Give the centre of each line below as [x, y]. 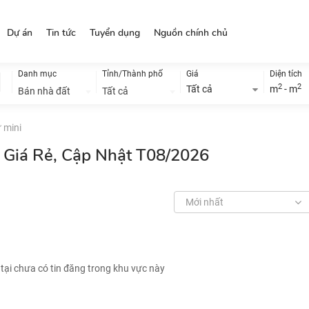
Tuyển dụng [114, 33]
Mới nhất [205, 202]
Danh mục [37, 74]
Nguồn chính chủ [190, 33]
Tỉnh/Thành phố [132, 74]
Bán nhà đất [44, 91]
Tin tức [61, 33]
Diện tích [286, 74]
